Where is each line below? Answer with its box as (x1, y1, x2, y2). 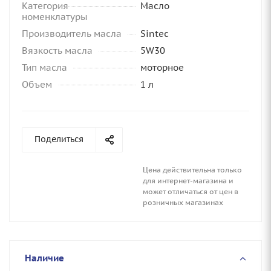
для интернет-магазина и (143, 176, 233, 185)
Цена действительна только (143, 165, 242, 174)
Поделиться (34, 134, 83, 145)
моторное (140, 62, 184, 73)
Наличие (25, 252, 64, 264)
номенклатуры (22, 11, 88, 22)
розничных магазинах (143, 198, 223, 207)
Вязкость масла (22, 45, 93, 56)
